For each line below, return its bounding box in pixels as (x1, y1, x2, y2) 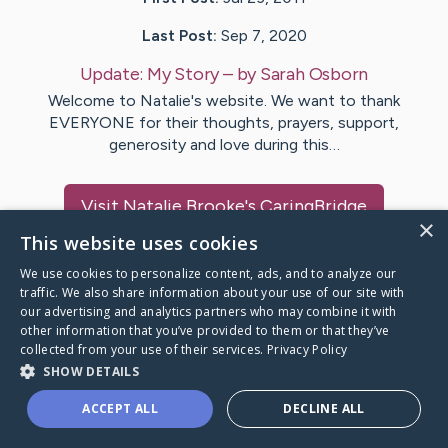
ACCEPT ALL (82, 400, 159, 417)
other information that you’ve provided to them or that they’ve (20, 322, 390, 339)
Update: (79, 63, 147, 86)
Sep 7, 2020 (220, 26, 307, 46)
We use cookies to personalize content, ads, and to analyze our (20, 265, 397, 282)
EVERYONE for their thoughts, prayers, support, (49, 113, 399, 133)
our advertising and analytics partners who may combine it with (20, 303, 397, 320)
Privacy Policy (266, 341, 348, 358)
